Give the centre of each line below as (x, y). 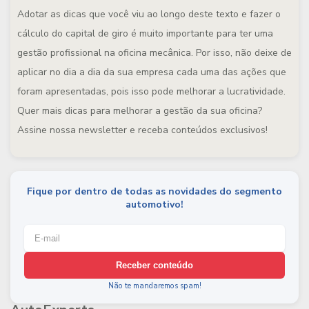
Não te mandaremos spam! (154, 286)
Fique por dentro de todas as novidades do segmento (154, 191)
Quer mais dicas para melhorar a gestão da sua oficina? (140, 111)
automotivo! (154, 205)
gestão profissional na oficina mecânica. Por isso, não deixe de (154, 53)
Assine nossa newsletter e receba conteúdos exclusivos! (142, 130)
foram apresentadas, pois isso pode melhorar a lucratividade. (151, 91)
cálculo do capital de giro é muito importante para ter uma (145, 33)
